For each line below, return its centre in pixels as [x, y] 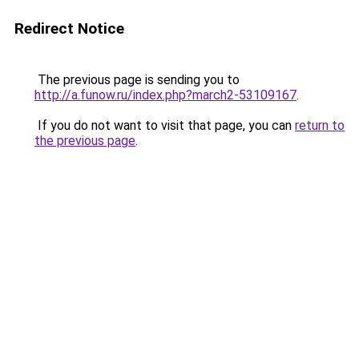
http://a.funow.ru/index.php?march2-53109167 [165, 95]
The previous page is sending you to [137, 80]
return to [320, 125]
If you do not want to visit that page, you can [165, 125]
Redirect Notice [69, 28]
